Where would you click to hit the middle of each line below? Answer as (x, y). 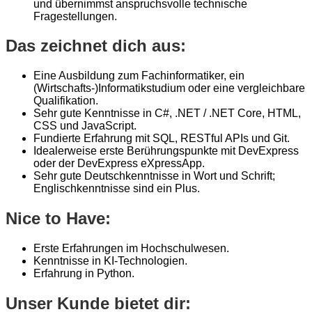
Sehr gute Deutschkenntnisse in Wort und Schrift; (154, 176)
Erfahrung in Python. (84, 274)
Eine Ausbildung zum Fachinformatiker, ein (139, 76)
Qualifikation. (66, 101)
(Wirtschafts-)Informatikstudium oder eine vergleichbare (169, 88)
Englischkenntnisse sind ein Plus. (117, 189)
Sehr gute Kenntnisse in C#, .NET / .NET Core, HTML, (167, 114)
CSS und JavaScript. (85, 126)
